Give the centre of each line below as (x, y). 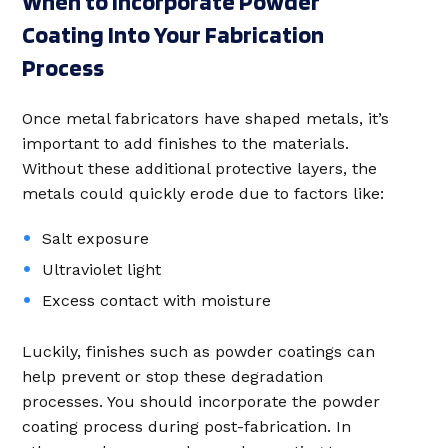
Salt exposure (95, 238)
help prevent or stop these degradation (172, 376)
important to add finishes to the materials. (185, 143)
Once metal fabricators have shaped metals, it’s (205, 118)
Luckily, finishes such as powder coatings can (198, 351)
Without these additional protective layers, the (199, 168)
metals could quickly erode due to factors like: (203, 193)
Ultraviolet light (101, 269)
